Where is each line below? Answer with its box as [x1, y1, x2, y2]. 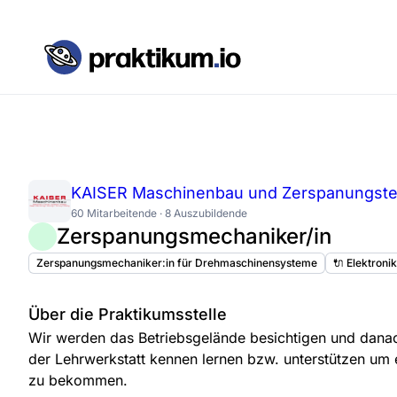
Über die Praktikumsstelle [28, 304, 227, 323]
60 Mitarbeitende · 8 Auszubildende [71, 206, 247, 221]
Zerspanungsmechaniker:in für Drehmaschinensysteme [36, 255, 317, 269]
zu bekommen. [28, 370, 128, 389]
